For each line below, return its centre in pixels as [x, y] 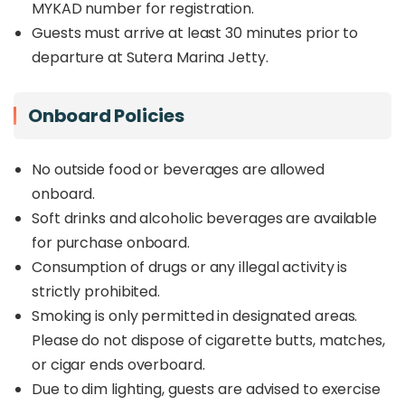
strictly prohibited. [96, 292]
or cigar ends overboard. [118, 365]
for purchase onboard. [111, 243]
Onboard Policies [106, 116]
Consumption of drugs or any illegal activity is [190, 267]
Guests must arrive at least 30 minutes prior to [195, 33]
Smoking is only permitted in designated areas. [195, 316]
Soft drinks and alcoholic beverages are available [205, 218]
